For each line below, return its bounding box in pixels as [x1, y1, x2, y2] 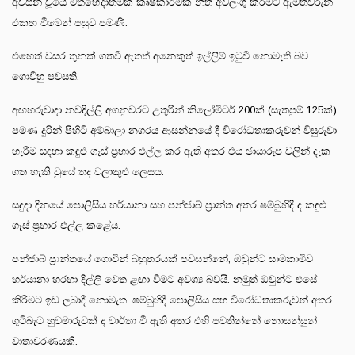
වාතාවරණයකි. [12, 334, 78, 347]
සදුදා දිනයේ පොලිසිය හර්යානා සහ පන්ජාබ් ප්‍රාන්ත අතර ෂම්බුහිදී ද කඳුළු [12, 198, 326, 211]
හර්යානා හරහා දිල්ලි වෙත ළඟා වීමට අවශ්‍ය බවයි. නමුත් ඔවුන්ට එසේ [12, 273, 317, 285]
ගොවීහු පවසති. [12, 70, 79, 82]
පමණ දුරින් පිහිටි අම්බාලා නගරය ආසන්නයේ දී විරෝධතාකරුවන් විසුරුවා [12, 124, 337, 136]
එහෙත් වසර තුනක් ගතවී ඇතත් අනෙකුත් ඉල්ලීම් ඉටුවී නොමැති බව [12, 49, 308, 62]
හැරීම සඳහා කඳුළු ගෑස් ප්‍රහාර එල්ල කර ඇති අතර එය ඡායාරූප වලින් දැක [12, 144, 330, 157]
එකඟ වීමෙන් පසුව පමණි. [12, 16, 128, 29]
